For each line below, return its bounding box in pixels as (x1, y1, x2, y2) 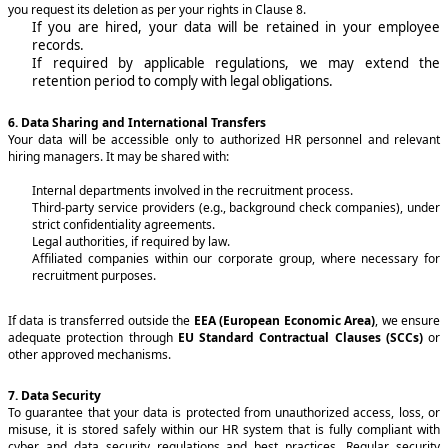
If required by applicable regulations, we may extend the (32, 53, 440, 72)
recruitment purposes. (32, 266, 156, 284)
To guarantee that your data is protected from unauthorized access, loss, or (8, 403, 440, 421)
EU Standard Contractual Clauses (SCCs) (177, 328, 423, 346)
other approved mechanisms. (8, 345, 174, 363)
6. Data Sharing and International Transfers (8, 113, 269, 131)
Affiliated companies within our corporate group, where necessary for (32, 249, 440, 267)
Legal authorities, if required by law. (32, 232, 233, 250)
